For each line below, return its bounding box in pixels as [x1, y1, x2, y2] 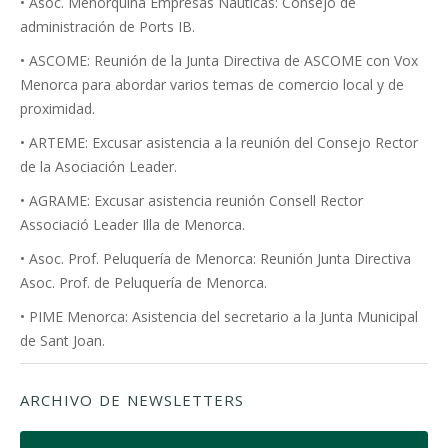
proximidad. [20, 99, 95, 118]
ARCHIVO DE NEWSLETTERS [20, 390, 244, 410]
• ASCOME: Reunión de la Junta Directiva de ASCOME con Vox [20, 51, 418, 70]
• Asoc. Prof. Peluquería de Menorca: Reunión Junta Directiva [20, 249, 411, 268]
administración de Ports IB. [20, 17, 195, 36]
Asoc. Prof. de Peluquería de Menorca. [20, 273, 267, 292]
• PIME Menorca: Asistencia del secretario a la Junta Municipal [20, 307, 418, 326]
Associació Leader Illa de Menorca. [20, 215, 245, 234]
